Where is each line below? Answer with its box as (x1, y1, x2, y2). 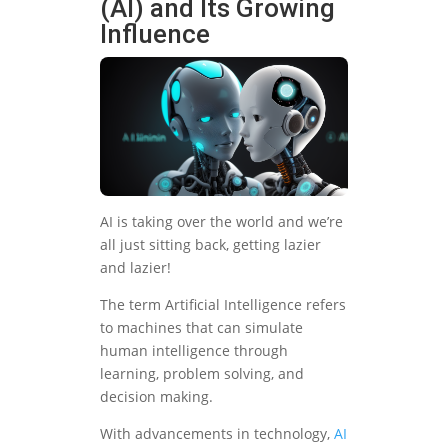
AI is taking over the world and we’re (100, 211, 343, 231)
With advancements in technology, (100, 423, 334, 443)
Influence (100, 19, 210, 50)
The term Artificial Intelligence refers (100, 294, 346, 314)
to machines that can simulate (100, 317, 303, 337)
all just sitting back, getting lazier (100, 234, 321, 254)
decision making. (100, 386, 213, 406)
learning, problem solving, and (100, 363, 304, 383)
